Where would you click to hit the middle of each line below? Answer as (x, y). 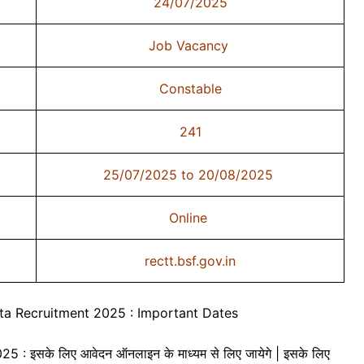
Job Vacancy (190, 45)
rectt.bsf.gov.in (190, 260)
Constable (190, 88)
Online (190, 217)
